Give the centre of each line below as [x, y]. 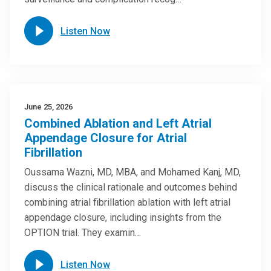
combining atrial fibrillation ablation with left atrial [127, 202]
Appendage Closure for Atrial [106, 138]
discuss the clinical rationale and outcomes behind [131, 187]
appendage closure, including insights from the [123, 217]
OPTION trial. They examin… [83, 233]
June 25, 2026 [48, 107]
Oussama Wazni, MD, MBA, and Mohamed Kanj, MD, [132, 172]
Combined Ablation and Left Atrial [118, 123]
